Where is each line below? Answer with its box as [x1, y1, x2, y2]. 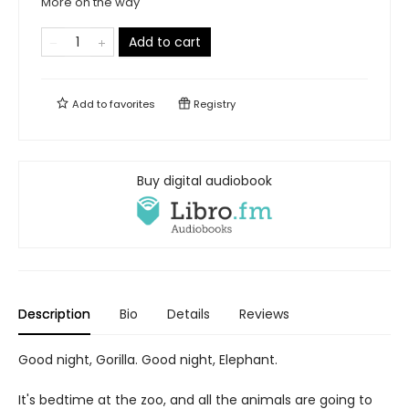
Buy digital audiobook [137, 172, 272, 191]
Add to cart [129, 33, 201, 52]
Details [167, 305, 210, 324]
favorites [110, 97, 155, 112]
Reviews [239, 305, 289, 324]
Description [18, 305, 90, 324]
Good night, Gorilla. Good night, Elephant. [18, 351, 278, 370]
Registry [191, 97, 236, 112]
